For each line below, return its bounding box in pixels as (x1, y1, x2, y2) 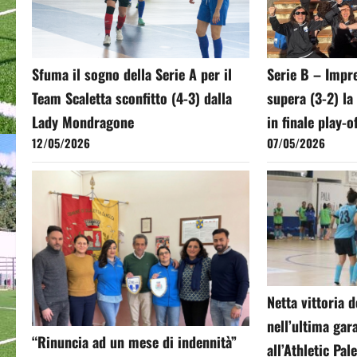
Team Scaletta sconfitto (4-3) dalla (32, 88, 232, 109)
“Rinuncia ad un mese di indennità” (32, 331, 237, 353)
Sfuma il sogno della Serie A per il (32, 64, 232, 85)
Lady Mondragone (32, 112, 134, 133)
